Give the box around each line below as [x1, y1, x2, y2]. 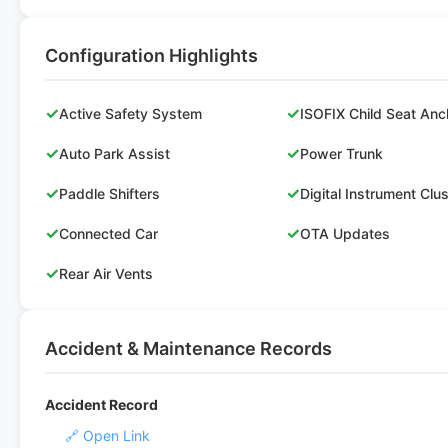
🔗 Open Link [65, 427, 150, 444]
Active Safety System [59, 104, 202, 122]
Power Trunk [300, 144, 384, 162]
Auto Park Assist [59, 144, 170, 162]
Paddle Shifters [59, 184, 160, 202]
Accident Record [45, 396, 158, 413]
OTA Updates [300, 224, 391, 242]
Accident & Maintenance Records [45, 338, 332, 359]
